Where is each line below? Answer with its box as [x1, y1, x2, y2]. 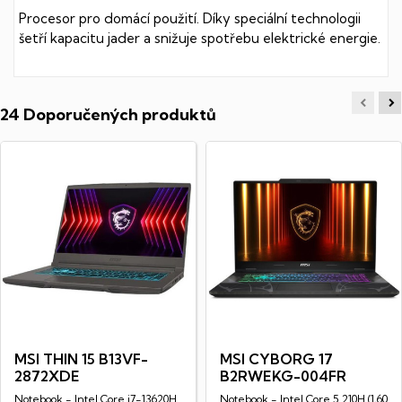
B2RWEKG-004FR [220, 366, 346, 385]
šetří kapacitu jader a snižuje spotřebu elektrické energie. [19, 29, 380, 47]
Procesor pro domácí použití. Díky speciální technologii [19, 9, 361, 27]
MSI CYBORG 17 [220, 349, 333, 368]
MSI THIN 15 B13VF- [14, 349, 148, 368]
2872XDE [14, 366, 80, 385]
